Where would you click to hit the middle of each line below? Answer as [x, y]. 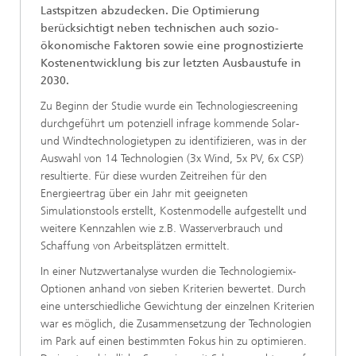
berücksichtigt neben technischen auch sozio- [160, 28]
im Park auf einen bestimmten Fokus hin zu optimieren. [174, 341]
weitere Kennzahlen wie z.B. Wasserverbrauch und [162, 228]
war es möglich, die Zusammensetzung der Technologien [176, 324]
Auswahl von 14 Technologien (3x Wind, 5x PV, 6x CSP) [172, 159]
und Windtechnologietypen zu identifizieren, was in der [174, 141]
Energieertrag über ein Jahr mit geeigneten [144, 193]
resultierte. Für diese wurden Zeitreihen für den [154, 176]
